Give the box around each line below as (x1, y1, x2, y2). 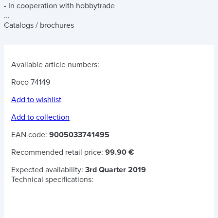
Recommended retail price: (11, 147, 105, 157)
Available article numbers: (11, 60, 99, 70)
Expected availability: (11, 165, 85, 175)
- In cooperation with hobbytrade (4, 1, 115, 11)
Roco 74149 (11, 77, 50, 87)
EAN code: (11, 130, 49, 140)
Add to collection (11, 112, 70, 122)
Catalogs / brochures (4, 20, 74, 30)
